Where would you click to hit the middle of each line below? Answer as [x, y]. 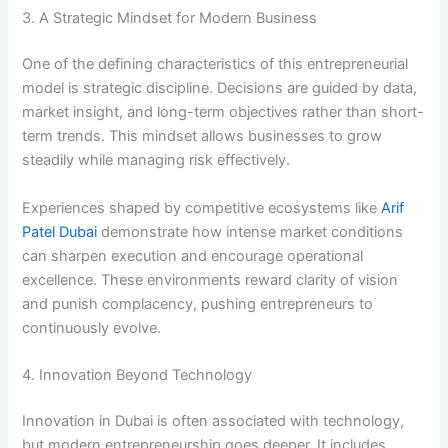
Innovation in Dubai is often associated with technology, [213, 420]
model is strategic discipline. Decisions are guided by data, [220, 88]
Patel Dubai [60, 231]
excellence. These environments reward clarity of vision [210, 279]
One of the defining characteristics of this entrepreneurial [215, 64]
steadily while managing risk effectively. [156, 160]
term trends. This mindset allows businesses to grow [202, 136]
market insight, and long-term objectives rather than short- [223, 112]
